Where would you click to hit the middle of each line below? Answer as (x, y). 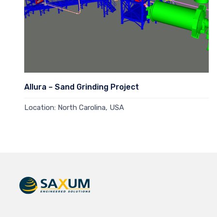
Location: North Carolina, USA (74, 107)
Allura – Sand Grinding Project (82, 87)
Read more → (47, 123)
